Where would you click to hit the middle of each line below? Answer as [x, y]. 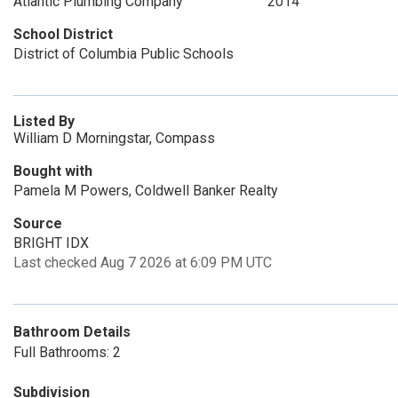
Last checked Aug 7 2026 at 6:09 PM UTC [143, 263]
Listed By [44, 121]
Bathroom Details [72, 332]
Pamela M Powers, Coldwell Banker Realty [146, 191]
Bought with [53, 171]
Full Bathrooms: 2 [67, 352]
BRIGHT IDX [51, 243]
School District [63, 34]
